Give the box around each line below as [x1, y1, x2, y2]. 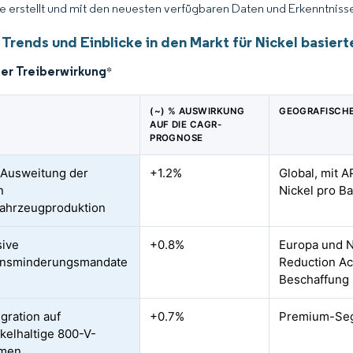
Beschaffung [279, 272, 350, 287]
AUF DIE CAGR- [150, 119, 222, 130]
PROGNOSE [150, 132, 203, 143]
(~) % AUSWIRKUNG [150, 106, 245, 117]
